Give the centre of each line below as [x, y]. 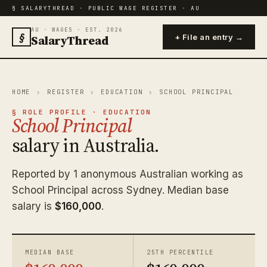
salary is [33, 206]
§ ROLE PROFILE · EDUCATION [82, 112]
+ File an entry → [209, 37]
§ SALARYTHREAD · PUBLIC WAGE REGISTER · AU [106, 8]
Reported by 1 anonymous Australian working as [128, 174]
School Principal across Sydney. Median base [120, 190]
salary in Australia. [85, 145]
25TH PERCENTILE [180, 252]
